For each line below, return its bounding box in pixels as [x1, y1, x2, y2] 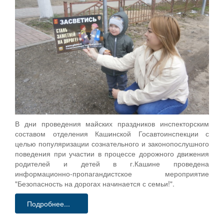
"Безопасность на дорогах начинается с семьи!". [15, 178, 174, 189]
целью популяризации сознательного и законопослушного [15, 138, 209, 149]
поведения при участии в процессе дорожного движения [15, 148, 209, 159]
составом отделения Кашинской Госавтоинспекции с [15, 128, 209, 139]
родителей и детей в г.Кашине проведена [15, 158, 209, 169]
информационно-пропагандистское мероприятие [15, 168, 209, 179]
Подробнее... [27, 198, 70, 209]
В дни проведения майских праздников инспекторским [15, 118, 209, 129]
